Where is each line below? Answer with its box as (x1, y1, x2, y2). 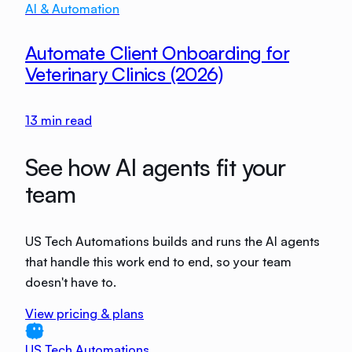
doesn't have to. (25, 273, 116, 290)
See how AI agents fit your (25, 152, 286, 181)
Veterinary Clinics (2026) (25, 62, 222, 86)
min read (38, 112, 92, 128)
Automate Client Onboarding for (25, 41, 289, 65)
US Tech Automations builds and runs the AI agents (25, 233, 320, 249)
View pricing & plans (25, 305, 144, 321)
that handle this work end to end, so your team (25, 253, 291, 269)
